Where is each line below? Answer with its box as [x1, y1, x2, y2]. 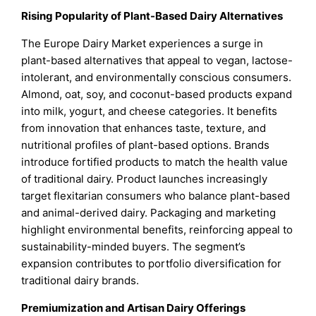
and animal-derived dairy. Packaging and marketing [21, 205, 276, 219]
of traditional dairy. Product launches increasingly [21, 171, 268, 186]
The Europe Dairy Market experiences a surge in [21, 36, 264, 50]
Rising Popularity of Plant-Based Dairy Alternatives [21, 8, 284, 23]
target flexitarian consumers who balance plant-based [21, 188, 291, 202]
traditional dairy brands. [21, 273, 140, 287]
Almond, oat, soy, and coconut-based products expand [21, 87, 293, 101]
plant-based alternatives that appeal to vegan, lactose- [21, 53, 293, 67]
